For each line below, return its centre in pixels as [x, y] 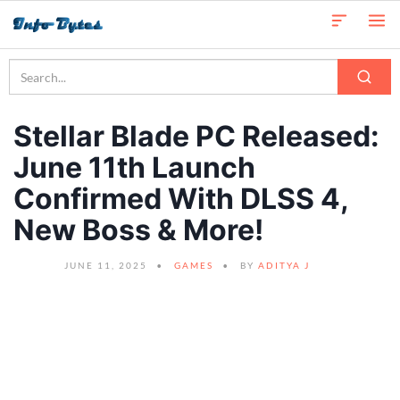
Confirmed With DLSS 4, [181, 199]
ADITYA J [283, 265]
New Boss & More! [138, 230]
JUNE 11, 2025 [105, 265]
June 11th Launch [134, 167]
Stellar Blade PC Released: [196, 136]
